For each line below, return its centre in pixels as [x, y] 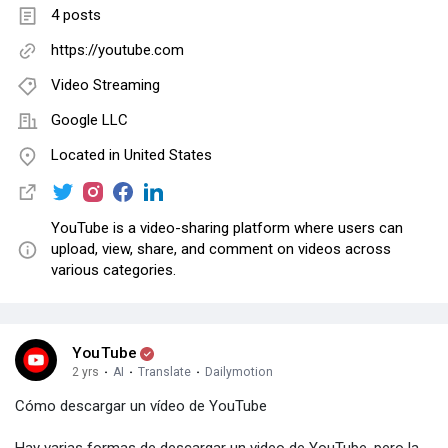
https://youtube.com [117, 50]
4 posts [76, 15]
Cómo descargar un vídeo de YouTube [141, 406]
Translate [164, 372]
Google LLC [89, 120]
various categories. [113, 270]
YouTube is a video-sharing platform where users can [227, 228]
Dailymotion [239, 372]
